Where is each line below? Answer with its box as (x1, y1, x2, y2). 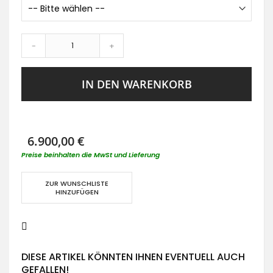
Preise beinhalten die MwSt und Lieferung (21, 150, 160, 160)
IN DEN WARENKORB (81, 77, 192, 92)
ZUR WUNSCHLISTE (45, 179, 109, 189)
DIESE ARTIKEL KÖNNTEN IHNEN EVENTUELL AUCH (21, 250, 245, 264)
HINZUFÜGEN (55, 187, 99, 197)
